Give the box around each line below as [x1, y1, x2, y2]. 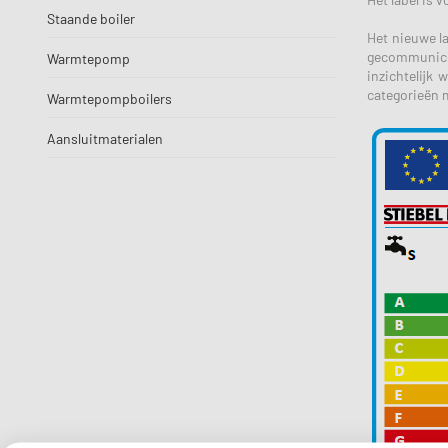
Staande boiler [47, 10, 135, 27]
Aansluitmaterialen [47, 130, 163, 147]
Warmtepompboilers [47, 90, 172, 107]
